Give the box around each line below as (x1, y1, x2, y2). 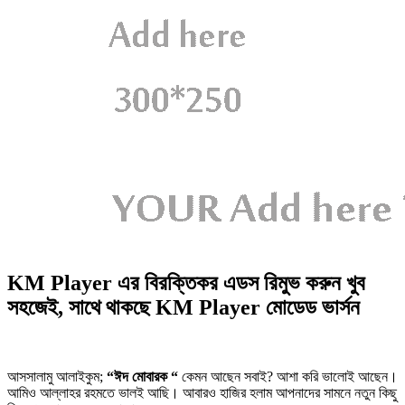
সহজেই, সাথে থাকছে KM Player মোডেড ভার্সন (7, 295, 360, 319)
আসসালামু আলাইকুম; (7, 368, 107, 384)
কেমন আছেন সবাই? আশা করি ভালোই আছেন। (178, 368, 398, 384)
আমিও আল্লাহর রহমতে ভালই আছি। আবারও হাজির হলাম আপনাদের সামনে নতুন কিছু (7, 384, 397, 400)
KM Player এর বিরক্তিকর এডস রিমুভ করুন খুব (7, 270, 365, 295)
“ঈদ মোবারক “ (107, 368, 178, 384)
